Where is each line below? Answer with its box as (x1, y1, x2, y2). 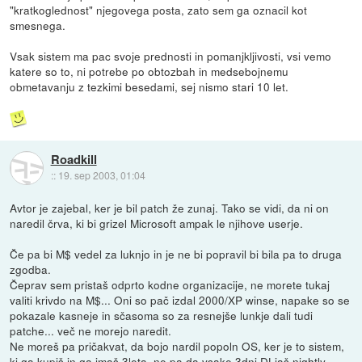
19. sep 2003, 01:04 (57, 168, 145, 183)
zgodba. (10, 261, 52, 278)
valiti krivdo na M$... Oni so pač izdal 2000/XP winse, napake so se (10, 292, 351, 309)
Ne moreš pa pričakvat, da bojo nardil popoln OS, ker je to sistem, (10, 338, 345, 355)
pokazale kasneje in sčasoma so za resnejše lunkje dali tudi (10, 307, 314, 324)
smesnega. (10, 17, 66, 34)
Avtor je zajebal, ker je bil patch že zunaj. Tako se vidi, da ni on (10, 200, 330, 217)
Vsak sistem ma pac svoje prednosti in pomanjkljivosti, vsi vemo (10, 48, 332, 65)
